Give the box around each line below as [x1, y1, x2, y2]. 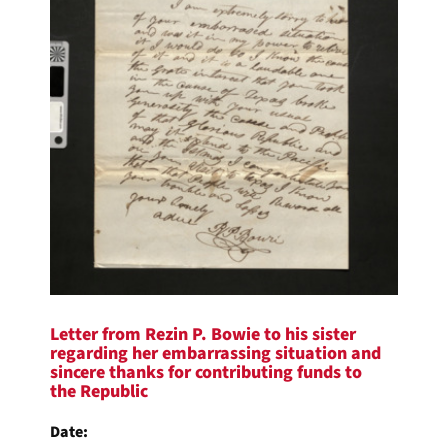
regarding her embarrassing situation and [50, 340, 381, 366]
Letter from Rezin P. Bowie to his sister [50, 321, 356, 347]
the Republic [50, 378, 148, 404]
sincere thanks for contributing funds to [50, 359, 362, 385]
